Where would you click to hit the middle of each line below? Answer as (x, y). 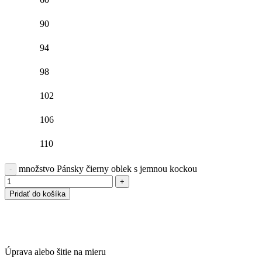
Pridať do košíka (37, 194)
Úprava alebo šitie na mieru (55, 251)
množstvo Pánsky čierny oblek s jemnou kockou (108, 168)
